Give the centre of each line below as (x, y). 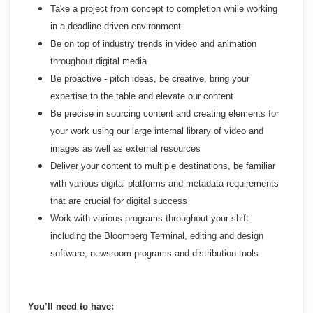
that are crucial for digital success (119, 201)
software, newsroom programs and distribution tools (154, 253)
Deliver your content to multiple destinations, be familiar (163, 166)
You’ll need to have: (71, 306)
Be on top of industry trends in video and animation (153, 43)
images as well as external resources (125, 148)
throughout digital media (99, 61)
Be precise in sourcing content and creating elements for (165, 113)
